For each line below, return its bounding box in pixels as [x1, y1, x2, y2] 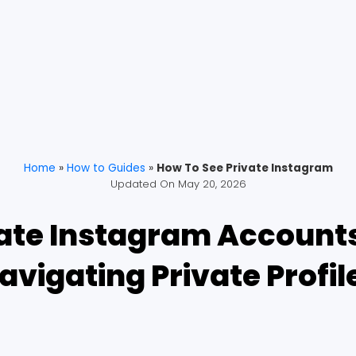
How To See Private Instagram [156, 161, 333, 176]
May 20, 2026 [177, 176, 246, 192]
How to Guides [66, 161, 145, 176]
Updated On [110, 176, 175, 192]
